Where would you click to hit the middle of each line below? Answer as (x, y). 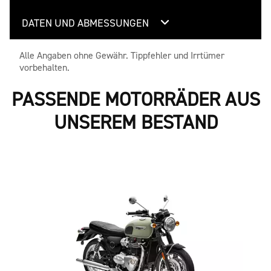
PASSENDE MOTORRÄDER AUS (135, 99)
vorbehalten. (44, 67)
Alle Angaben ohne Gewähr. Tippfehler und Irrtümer (122, 55)
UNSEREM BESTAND (135, 122)
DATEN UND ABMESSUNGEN (87, 23)
